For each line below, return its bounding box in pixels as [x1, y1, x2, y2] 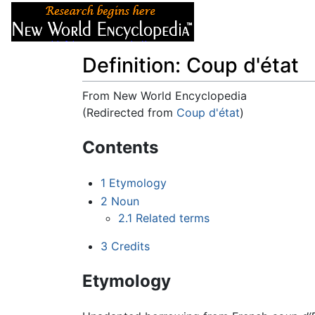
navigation [129, 122, 185, 137]
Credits [110, 238, 150, 253]
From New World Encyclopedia [82, 89, 247, 103]
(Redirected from [82, 105, 176, 120]
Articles [217, 15, 257, 29]
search [191, 122, 226, 137]
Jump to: [82, 122, 129, 137]
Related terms [136, 210, 210, 225]
